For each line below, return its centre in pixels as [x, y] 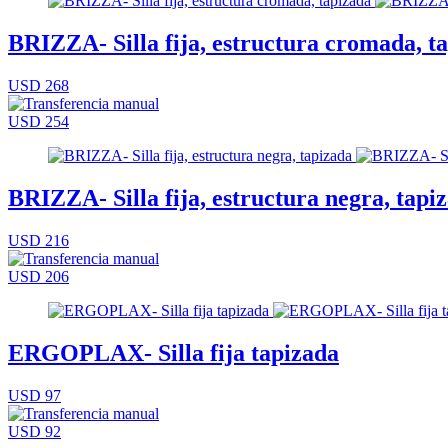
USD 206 [38, 276]
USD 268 [38, 85]
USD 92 [34, 431]
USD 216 [38, 240]
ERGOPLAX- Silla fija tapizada [173, 352]
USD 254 [38, 121]
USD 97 [34, 395]
